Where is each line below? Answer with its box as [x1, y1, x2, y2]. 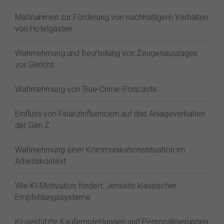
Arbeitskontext [15, 156, 66, 166]
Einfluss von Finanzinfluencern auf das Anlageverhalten [15, 109, 205, 118]
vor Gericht [15, 60, 53, 69]
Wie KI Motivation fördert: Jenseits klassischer [15, 181, 176, 190]
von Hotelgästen [15, 24, 72, 33]
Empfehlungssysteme [15, 192, 90, 202]
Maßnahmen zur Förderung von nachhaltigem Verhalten [15, 12, 208, 22]
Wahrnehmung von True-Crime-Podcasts [15, 84, 156, 94]
